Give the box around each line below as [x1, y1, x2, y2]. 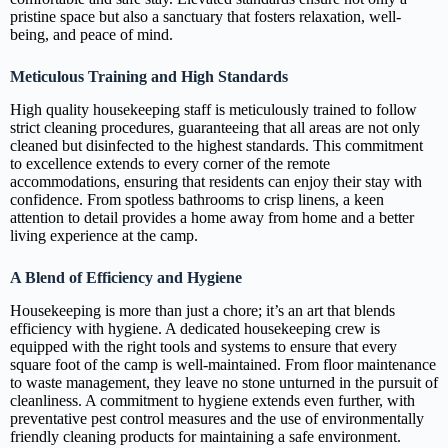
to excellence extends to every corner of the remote [10, 155, 330, 173]
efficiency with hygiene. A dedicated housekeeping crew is [10, 319, 380, 337]
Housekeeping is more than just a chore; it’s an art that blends [10, 301, 395, 319]
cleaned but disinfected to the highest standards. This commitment [10, 137, 423, 155]
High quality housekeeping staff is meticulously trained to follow [10, 101, 417, 119]
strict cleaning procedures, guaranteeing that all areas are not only [10, 119, 420, 137]
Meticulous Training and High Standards [10, 68, 288, 86]
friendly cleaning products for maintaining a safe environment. [10, 427, 401, 445]
